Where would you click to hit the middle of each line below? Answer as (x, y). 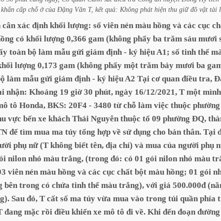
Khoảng (43, 92)
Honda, (32, 105)
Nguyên (105, 119)
